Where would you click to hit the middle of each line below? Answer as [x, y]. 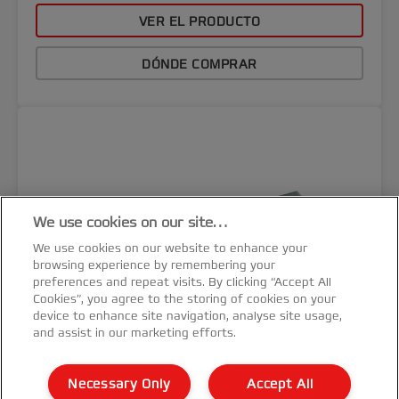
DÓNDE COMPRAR [199, 65]
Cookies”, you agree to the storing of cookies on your [185, 299]
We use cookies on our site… [130, 223]
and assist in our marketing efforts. [135, 333]
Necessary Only [119, 384]
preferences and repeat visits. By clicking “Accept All [183, 282]
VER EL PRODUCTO [199, 22]
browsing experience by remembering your [155, 265]
